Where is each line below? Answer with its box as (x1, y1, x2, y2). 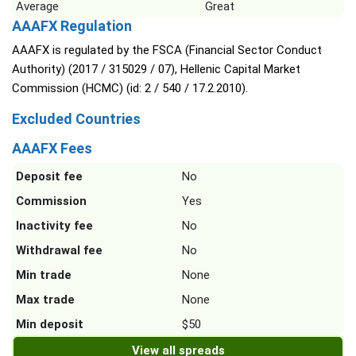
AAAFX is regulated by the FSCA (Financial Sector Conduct (12, 43, 322, 58)
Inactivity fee (16, 219, 93, 234)
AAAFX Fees (12, 140, 92, 157)
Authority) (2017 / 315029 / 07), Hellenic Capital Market (12, 62, 300, 77)
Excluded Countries (12, 110, 141, 128)
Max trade (16, 292, 75, 308)
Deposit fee (16, 169, 83, 184)
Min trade (16, 268, 72, 283)
